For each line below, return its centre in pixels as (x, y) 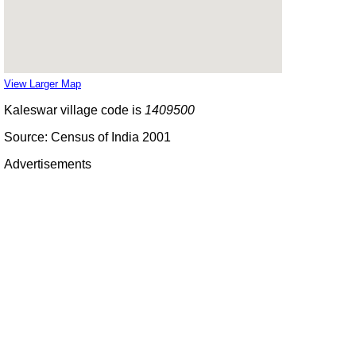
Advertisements (48, 164)
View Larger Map (43, 83)
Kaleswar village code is (74, 110)
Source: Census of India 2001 (87, 137)
